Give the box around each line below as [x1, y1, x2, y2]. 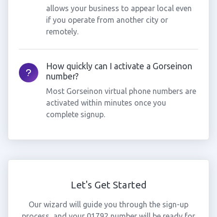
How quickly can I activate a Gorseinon [46, 62, 192, 71]
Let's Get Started [70, 179, 147, 190]
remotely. [46, 27, 78, 36]
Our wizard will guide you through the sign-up [29, 200, 188, 209]
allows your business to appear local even [46, 4, 192, 13]
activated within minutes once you [46, 98, 166, 107]
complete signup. [46, 110, 105, 119]
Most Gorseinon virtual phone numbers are [46, 87, 196, 95]
